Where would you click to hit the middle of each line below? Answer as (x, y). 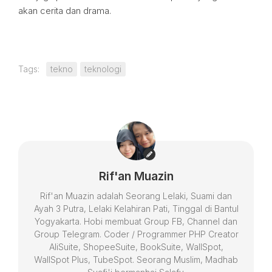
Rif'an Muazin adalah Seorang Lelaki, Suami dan (136, 195)
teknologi (103, 69)
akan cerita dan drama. (65, 10)
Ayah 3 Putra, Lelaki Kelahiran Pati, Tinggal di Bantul (136, 208)
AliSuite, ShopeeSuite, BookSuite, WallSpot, (136, 246)
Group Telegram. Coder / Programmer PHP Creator (136, 234)
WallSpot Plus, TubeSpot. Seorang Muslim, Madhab (136, 259)
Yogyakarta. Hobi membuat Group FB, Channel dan (136, 221)
